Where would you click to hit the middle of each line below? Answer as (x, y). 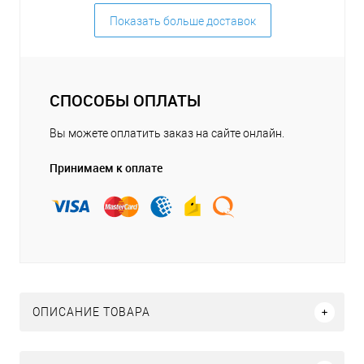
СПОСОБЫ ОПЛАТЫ (125, 101)
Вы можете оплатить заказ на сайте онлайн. (167, 134)
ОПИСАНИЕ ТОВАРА (91, 312)
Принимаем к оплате (106, 168)
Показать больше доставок (182, 22)
